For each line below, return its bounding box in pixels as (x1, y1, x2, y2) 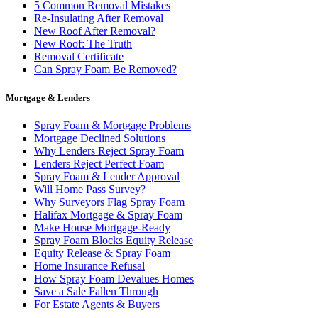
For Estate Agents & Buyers (34, 297, 160, 310)
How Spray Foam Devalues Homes (34, 272, 194, 285)
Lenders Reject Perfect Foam (34, 157, 164, 170)
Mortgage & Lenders (6, 92, 90, 103)
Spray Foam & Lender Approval (34, 170, 180, 182)
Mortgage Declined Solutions (34, 131, 165, 144)
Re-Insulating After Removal (34, 12, 163, 25)
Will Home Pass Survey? (34, 182, 146, 195)
